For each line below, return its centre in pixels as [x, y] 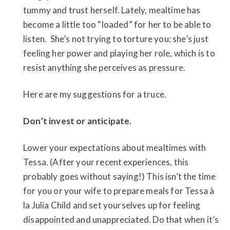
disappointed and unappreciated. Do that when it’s [121, 219]
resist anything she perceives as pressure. [104, 67]
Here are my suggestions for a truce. [95, 94]
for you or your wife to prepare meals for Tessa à [119, 190]
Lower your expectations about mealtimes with [115, 147]
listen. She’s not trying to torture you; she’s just [116, 39]
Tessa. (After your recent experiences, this [106, 162]
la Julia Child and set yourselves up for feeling [112, 205]
